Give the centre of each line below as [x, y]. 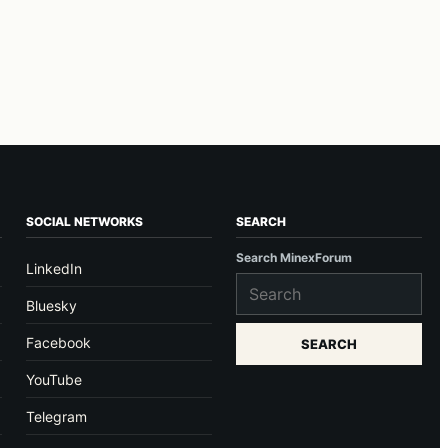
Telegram [57, 417]
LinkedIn [54, 269]
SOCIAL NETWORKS [85, 222]
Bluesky [52, 306]
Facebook [59, 343]
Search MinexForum [294, 258]
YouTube [54, 380]
